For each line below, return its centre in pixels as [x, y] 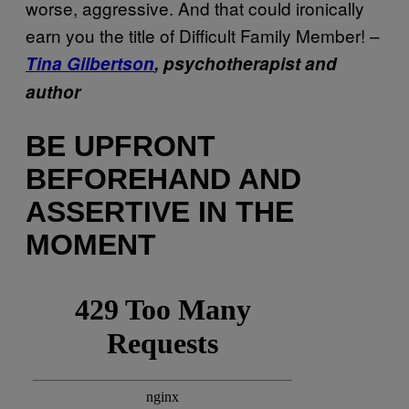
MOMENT [91, 245]
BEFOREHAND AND [163, 179]
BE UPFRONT [121, 147]
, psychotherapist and [246, 63]
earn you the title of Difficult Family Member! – [203, 35]
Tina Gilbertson [90, 63]
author [53, 91]
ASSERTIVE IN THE [160, 212]
